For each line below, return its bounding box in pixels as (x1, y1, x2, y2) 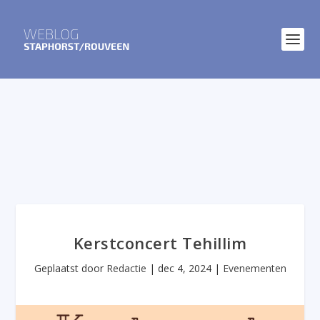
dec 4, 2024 (157, 261, 211, 275)
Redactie (106, 261, 146, 275)
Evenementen (222, 261, 286, 275)
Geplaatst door (34, 261, 106, 275)
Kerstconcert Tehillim (73, 232, 247, 254)
